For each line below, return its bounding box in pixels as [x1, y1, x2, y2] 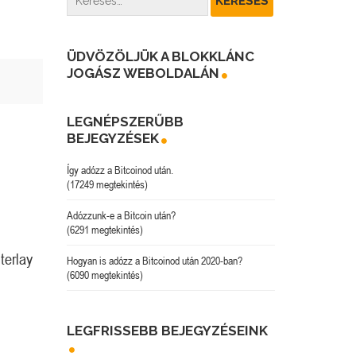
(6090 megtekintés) [66, 268, 143, 281]
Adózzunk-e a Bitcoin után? [66, 208, 176, 222]
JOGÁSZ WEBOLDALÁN [66, 64, 219, 81]
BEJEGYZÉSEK [66, 130, 159, 146]
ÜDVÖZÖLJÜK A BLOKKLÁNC [66, 48, 254, 64]
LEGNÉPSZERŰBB [66, 113, 184, 130]
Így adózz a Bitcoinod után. [66, 163, 173, 176]
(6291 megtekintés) [66, 222, 143, 236]
